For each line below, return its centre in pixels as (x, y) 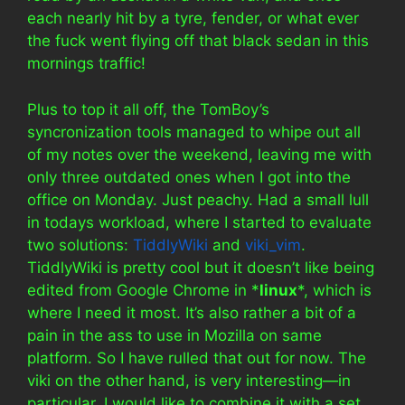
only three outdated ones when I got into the (189, 177)
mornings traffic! (86, 63)
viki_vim (273, 245)
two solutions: (80, 245)
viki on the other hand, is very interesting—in (189, 380)
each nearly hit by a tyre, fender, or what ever (193, 18)
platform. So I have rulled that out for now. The (197, 358)
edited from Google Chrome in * (143, 290)
